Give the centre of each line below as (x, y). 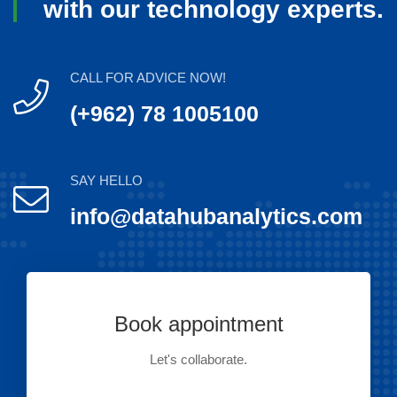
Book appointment (198, 324)
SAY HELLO (106, 180)
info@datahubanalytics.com (216, 216)
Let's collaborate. (198, 359)
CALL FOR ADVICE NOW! (148, 78)
